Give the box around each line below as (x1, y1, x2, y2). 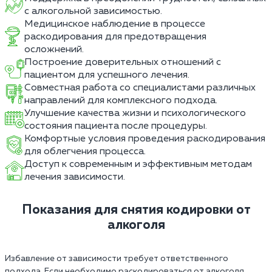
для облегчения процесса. (24, 146, 146, 157)
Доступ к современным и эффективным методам (24, 158, 252, 169)
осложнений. (24, 44, 84, 55)
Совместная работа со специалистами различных (24, 82, 256, 93)
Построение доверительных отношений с (24, 56, 221, 67)
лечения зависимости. (24, 171, 125, 182)
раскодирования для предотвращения (24, 31, 206, 42)
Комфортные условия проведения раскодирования (24, 133, 265, 144)
